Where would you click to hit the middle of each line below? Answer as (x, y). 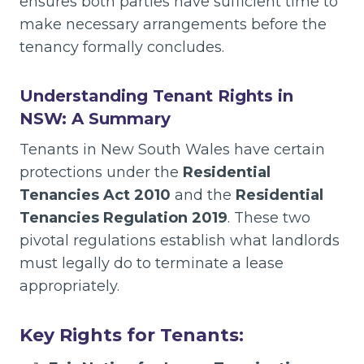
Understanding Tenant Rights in (156, 96)
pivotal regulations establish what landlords (180, 240)
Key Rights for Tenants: (132, 335)
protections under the (101, 172)
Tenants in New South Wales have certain (172, 149)
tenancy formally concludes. (122, 47)
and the (203, 195)
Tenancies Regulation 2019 (123, 218)
